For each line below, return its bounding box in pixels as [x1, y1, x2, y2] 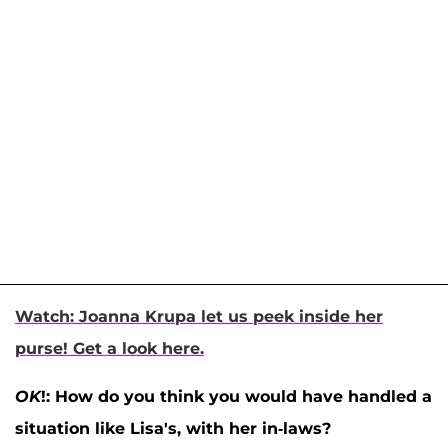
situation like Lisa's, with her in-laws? [15, 418, 331, 438]
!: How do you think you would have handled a [41, 386, 432, 406]
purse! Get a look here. [15, 338, 204, 358]
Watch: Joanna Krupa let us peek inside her [15, 306, 383, 326]
